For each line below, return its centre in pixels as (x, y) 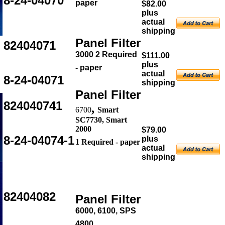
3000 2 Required (106, 54)
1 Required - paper (108, 142)
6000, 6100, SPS (106, 211)
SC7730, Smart (101, 120)
